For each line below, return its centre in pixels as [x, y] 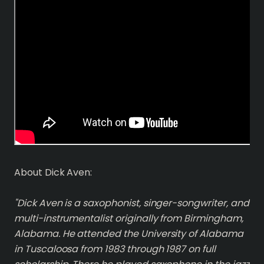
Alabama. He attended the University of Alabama [129, 234]
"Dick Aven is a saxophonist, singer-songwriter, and [132, 203]
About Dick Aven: [53, 172]
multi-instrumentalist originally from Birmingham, [129, 218]
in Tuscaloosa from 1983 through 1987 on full [115, 249]
